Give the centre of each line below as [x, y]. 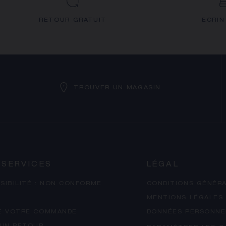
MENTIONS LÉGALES [185, 198]
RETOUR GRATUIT [73, 20]
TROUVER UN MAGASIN [118, 88]
